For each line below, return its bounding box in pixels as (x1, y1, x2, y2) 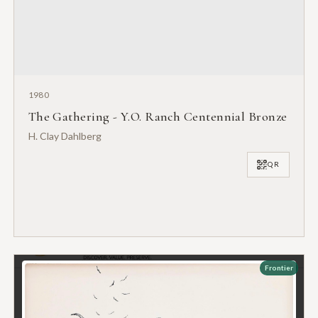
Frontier (265, 263, 294, 273)
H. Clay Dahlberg (28, 129, 102, 142)
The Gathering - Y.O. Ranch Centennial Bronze (28, 108, 287, 124)
